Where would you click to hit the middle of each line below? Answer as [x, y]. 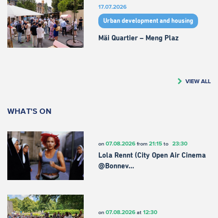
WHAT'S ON [29, 111]
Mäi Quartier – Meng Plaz [138, 38]
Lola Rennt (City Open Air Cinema [152, 156]
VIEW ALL [198, 81]
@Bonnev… [116, 166]
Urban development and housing [148, 21]
